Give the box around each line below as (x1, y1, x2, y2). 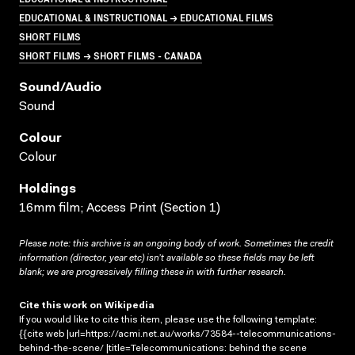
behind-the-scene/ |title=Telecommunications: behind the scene (19, 343, 307, 353)
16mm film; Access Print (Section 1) (19, 201, 220, 215)
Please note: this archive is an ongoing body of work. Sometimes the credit (19, 239, 334, 249)
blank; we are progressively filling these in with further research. (19, 267, 286, 277)
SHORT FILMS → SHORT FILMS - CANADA (19, 48, 202, 62)
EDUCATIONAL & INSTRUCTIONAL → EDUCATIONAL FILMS (19, 10, 273, 24)
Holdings (19, 182, 76, 196)
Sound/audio (19, 81, 101, 94)
